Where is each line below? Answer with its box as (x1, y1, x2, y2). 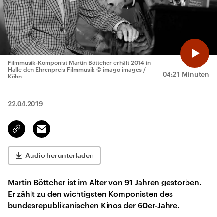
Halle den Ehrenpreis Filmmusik (8, 66, 95, 73)
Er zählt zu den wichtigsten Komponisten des (8, 189, 173, 198)
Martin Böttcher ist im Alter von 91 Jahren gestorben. (8, 177, 201, 186)
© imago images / (96, 66, 146, 73)
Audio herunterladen (25, 151, 94, 159)
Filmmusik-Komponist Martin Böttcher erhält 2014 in (8, 59, 151, 66)
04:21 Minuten (163, 70, 209, 78)
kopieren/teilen (16, 129, 62, 137)
